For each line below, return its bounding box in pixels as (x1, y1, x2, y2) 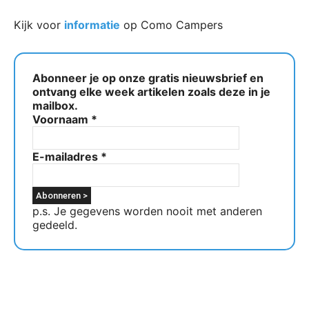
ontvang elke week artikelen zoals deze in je (32, 85, 270, 99)
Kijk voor (14, 18, 64, 32)
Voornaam (32, 112, 91, 127)
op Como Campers (120, 18, 223, 32)
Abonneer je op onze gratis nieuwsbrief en (32, 71, 263, 86)
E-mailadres (32, 150, 101, 164)
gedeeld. (32, 218, 77, 232)
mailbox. (32, 99, 78, 113)
